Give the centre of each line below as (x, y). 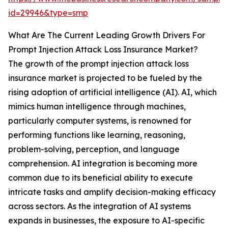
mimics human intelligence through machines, (97, 107)
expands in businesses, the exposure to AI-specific (106, 221)
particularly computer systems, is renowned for (100, 121)
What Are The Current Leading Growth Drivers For (107, 35)
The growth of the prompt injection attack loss (98, 64)
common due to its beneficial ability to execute (101, 178)
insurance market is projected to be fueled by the (105, 78)
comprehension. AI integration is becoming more (103, 164)
